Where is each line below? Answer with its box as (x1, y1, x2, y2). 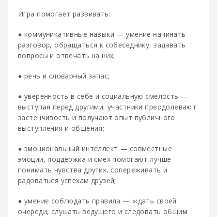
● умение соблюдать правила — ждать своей (18, 196, 177, 205)
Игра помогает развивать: (18, 9, 111, 18)
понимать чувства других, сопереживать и (18, 165, 168, 174)
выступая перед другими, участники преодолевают (18, 102, 197, 111)
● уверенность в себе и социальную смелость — (18, 92, 188, 101)
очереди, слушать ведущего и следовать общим (18, 207, 188, 216)
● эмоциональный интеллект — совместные (18, 144, 172, 153)
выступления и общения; (18, 124, 105, 133)
